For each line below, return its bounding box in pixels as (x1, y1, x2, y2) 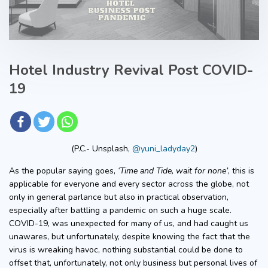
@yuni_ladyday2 (132, 142, 195, 154)
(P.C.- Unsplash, (71, 142, 132, 154)
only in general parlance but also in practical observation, (9, 191, 229, 203)
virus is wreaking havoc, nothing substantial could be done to (9, 243, 243, 255)
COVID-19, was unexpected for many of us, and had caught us (9, 217, 248, 229)
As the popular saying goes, (9, 165, 118, 176)
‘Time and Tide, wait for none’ (118, 165, 228, 176)
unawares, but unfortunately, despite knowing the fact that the (9, 230, 250, 242)
